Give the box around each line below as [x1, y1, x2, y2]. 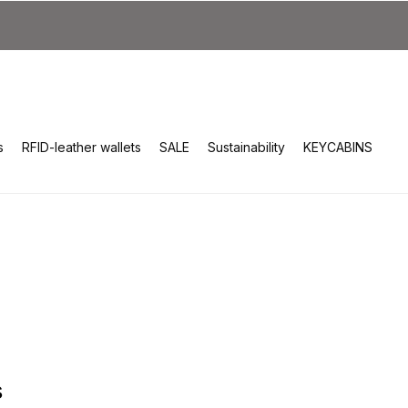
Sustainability [208, 138, 285, 155]
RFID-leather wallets [22, 138, 141, 155]
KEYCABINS [303, 138, 372, 155]
